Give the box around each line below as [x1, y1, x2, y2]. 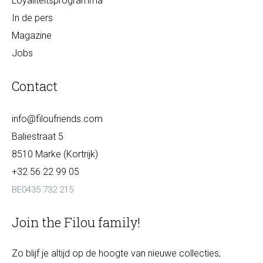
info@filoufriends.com [12, 113, 103, 124]
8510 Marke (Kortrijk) [12, 149, 98, 160]
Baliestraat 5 [12, 131, 63, 142]
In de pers [12, 12, 53, 23]
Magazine [12, 30, 52, 41]
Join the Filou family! [12, 214, 140, 231]
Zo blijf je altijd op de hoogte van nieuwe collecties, [12, 248, 221, 259]
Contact [12, 77, 58, 95]
